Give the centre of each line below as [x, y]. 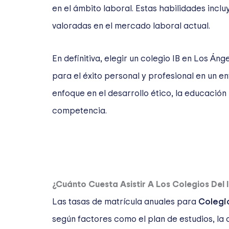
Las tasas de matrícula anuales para [125, 201]
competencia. [79, 110]
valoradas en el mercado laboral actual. [131, 26]
